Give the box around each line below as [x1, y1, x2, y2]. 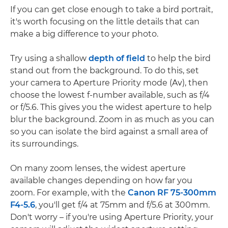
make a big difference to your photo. [10, 29, 158, 39]
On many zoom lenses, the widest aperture [10, 163, 186, 173]
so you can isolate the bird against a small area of [10, 127, 208, 136]
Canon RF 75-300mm [128, 188, 216, 197]
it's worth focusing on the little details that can [10, 17, 199, 26]
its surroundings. [10, 139, 78, 149]
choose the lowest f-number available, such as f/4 [10, 90, 210, 100]
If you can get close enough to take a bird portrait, [10, 5, 213, 14]
